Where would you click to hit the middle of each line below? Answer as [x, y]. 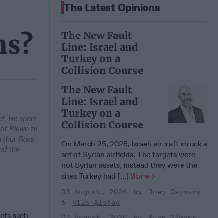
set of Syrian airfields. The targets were [128, 154]
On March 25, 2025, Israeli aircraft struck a [134, 144]
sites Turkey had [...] [96, 176]
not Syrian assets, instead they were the [129, 165]
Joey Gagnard [175, 192]
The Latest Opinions [112, 7]
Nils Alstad [96, 202]
